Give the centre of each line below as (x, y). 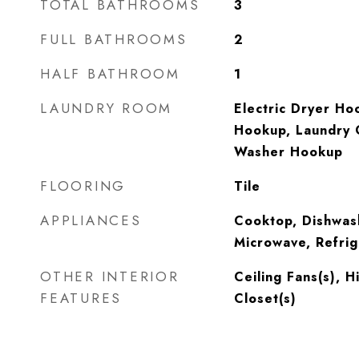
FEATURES (81, 298)
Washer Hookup (288, 152)
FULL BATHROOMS (114, 39)
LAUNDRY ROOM (106, 108)
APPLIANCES (91, 220)
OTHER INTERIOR (110, 276)
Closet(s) (265, 298)
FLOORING (83, 186)
